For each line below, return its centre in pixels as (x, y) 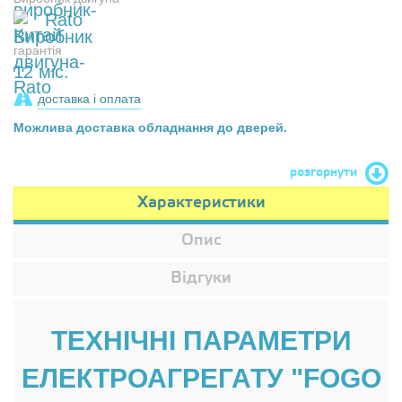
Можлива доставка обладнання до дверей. (150, 127)
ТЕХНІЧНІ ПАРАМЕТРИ (201, 341)
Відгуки (201, 278)
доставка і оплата (89, 99)
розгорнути (323, 173)
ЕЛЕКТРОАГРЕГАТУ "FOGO (201, 378)
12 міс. (41, 72)
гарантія (38, 50)
